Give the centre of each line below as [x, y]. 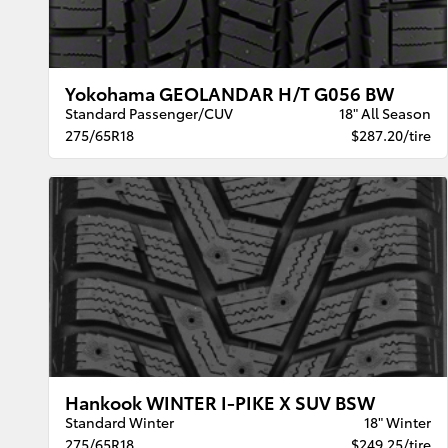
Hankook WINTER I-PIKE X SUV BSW [220, 401]
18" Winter [397, 421]
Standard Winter [120, 421]
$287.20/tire [390, 135]
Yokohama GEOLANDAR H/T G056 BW [230, 93]
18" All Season [384, 113]
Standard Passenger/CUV [149, 113]
